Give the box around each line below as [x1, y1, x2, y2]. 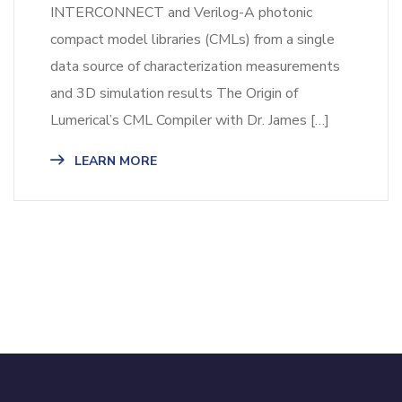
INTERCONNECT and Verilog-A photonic [50, 2, 312, 22]
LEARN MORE [71, 152, 157, 170]
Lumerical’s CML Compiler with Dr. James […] [50, 109, 329, 130]
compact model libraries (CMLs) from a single [50, 29, 335, 49]
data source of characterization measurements [50, 56, 340, 76]
